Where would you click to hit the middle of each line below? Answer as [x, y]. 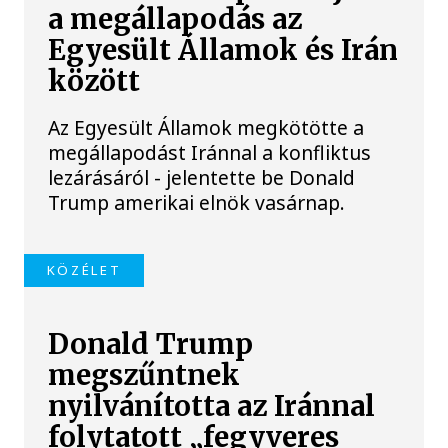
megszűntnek [144, 376]
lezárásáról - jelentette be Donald [202, 177]
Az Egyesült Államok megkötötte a [206, 127]
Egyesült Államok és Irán [223, 50]
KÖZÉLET [84, 269]
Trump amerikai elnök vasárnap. [197, 202]
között [94, 81]
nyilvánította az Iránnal [212, 407]
